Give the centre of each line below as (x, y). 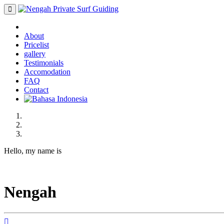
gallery (35, 54)
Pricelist (36, 45)
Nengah (30, 192)
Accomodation (47, 72)
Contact (36, 90)
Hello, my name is (33, 151)
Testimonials (44, 63)
